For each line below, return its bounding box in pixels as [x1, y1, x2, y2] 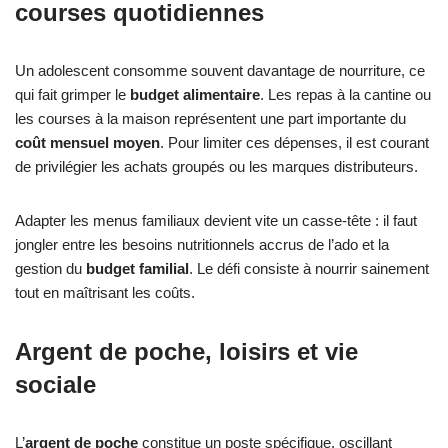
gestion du [15, 259, 86, 277]
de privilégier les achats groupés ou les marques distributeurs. [15, 157, 418, 175]
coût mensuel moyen [15, 133, 160, 151]
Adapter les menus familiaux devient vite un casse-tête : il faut [15, 211, 417, 229]
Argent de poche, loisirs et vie [15, 337, 358, 365]
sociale [15, 370, 96, 398]
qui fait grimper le [15, 85, 130, 103]
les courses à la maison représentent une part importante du [15, 109, 406, 127]
